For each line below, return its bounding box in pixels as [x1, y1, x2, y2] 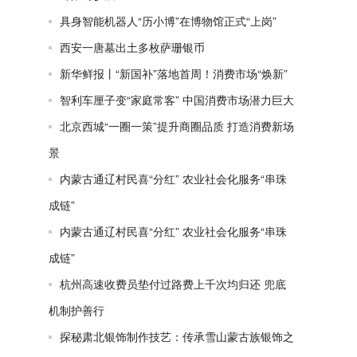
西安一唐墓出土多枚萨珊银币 [60, 39, 205, 55]
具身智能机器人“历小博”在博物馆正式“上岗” [60, 13, 277, 29]
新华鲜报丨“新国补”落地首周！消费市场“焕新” [60, 65, 288, 81]
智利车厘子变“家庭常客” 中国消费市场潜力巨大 [60, 92, 294, 108]
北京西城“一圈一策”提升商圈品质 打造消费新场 [60, 118, 294, 134]
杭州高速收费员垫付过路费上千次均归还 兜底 [60, 276, 286, 292]
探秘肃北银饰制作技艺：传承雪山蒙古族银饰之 [60, 328, 294, 344]
